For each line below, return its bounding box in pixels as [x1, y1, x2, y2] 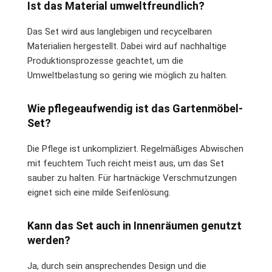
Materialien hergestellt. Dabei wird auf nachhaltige [27, 40, 226, 52]
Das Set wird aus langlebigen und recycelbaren [27, 25, 212, 37]
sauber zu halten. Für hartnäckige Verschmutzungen [27, 172, 237, 183]
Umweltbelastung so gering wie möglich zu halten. [27, 69, 228, 81]
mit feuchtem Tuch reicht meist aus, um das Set [27, 157, 224, 169]
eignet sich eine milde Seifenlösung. [27, 186, 171, 198]
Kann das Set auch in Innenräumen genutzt [27, 219, 242, 232]
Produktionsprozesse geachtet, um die [27, 55, 183, 66]
